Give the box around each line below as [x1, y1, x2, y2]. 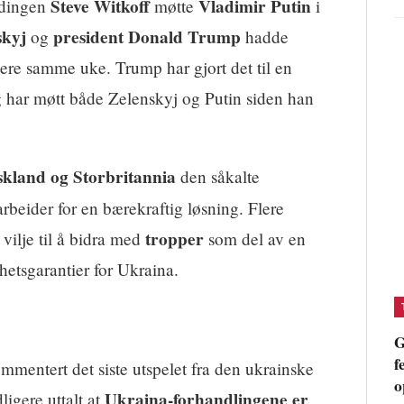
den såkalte [176, 165, 260, 188]
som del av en [204, 227, 306, 251]
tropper [145, 226, 204, 252]
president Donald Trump [53, 23, 241, 50]
